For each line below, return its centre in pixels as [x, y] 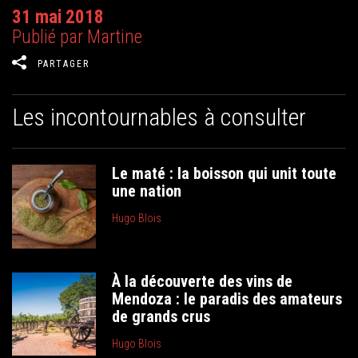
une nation [147, 191]
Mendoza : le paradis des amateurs [227, 298]
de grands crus [161, 316]
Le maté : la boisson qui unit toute [225, 173]
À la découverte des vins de [203, 281]
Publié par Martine [77, 37]
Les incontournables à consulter [159, 117]
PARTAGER [64, 64]
